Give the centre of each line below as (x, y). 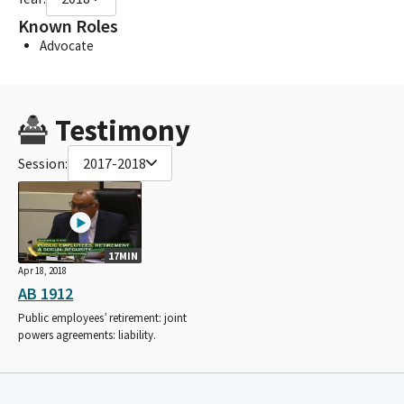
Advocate (67, 45)
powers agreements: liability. (87, 335)
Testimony (122, 130)
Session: (43, 163)
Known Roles (68, 26)
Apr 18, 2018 (42, 271)
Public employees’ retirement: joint (102, 318)
